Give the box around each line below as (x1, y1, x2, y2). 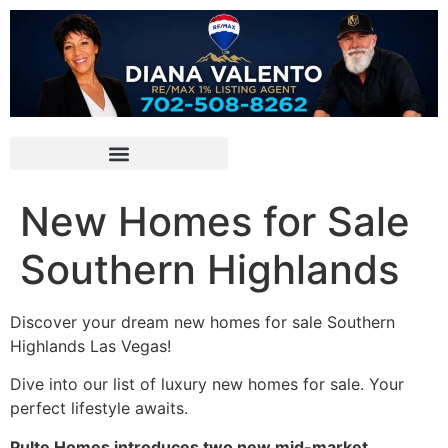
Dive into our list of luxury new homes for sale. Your (10, 374, 404, 395)
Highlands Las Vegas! (10, 336, 171, 356)
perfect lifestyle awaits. (10, 398, 188, 419)
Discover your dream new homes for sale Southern (10, 312, 395, 332)
